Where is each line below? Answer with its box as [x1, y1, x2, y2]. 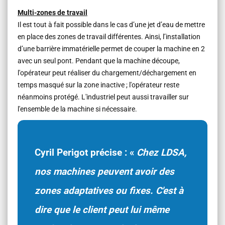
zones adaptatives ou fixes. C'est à [35, 184, 183, 196]
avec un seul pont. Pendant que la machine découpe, [18, 56, 180, 65]
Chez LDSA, [137, 146, 187, 158]
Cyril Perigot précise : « [35, 146, 137, 158]
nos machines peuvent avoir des [35, 165, 174, 177]
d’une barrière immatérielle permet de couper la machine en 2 [18, 44, 205, 53]
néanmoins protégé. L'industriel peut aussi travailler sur [18, 92, 189, 101]
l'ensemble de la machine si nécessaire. [18, 104, 137, 113]
